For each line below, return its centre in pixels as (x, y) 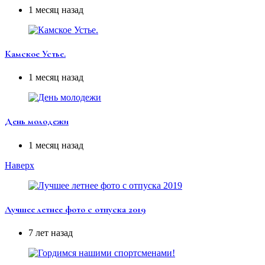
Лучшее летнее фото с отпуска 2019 (75, 209)
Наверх (20, 165)
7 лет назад (51, 233)
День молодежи (37, 122)
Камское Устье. (35, 54)
